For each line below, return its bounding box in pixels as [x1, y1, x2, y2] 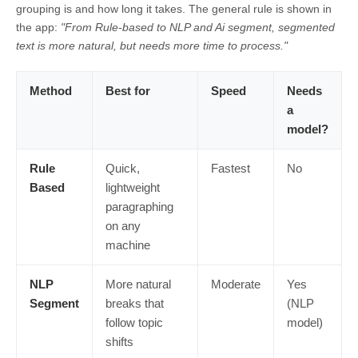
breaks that [105, 296, 164, 310]
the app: [16, 20, 61, 34]
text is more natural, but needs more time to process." [16, 38, 288, 52]
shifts [105, 334, 133, 348]
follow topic [105, 315, 163, 329]
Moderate [211, 276, 261, 291]
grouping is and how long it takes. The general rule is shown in [16, 2, 332, 15]
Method [30, 83, 72, 97]
